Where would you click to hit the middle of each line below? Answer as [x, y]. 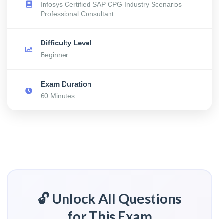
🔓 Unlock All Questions [109, 198]
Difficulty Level [66, 43]
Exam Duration [66, 84]
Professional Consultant [77, 13]
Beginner [54, 55]
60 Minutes [57, 96]
